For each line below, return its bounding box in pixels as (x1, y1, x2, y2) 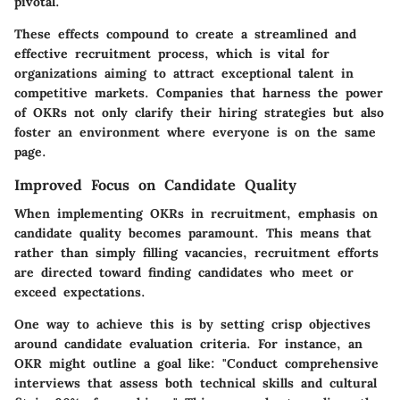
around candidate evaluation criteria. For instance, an (14, 336, 362, 352)
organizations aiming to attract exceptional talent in (14, 64, 354, 81)
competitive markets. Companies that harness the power (14, 84, 383, 101)
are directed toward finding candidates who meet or (14, 264, 354, 280)
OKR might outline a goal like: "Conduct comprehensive (14, 355, 379, 371)
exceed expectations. (14, 284, 146, 300)
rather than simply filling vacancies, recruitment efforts (14, 245, 379, 261)
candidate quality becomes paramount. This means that (14, 225, 371, 241)
